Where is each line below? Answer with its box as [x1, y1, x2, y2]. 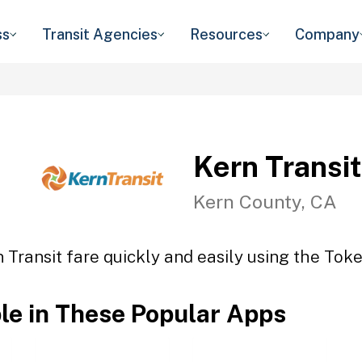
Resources [190, 26, 263, 43]
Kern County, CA [193, 190, 337, 213]
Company [295, 26, 360, 43]
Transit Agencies [42, 26, 158, 43]
